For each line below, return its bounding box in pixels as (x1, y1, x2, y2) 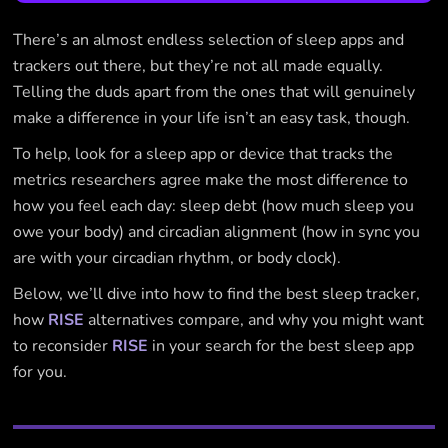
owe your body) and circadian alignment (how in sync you (13, 221, 421, 244)
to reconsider (13, 335, 113, 358)
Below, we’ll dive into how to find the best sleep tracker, (13, 283, 421, 306)
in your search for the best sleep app (148, 335, 415, 358)
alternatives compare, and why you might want (84, 309, 425, 332)
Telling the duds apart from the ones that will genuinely (13, 81, 416, 104)
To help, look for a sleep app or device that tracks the (13, 143, 394, 166)
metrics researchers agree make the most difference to (13, 169, 409, 192)
